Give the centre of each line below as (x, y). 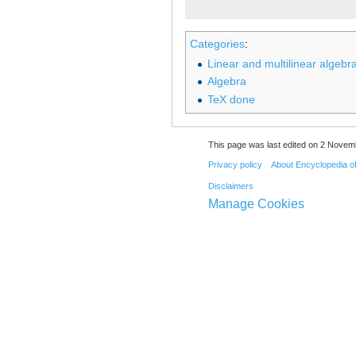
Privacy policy (235, 164)
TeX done (231, 99)
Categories (217, 43)
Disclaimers (230, 186)
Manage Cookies (256, 204)
